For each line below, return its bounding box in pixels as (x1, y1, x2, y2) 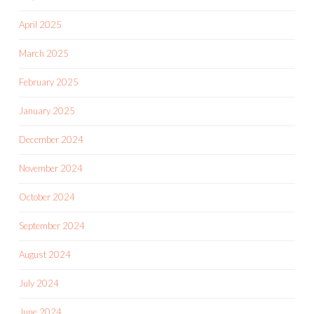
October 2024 (19, 191, 75, 203)
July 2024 (19, 278, 59, 289)
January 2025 (19, 105, 75, 117)
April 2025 (19, 19, 62, 31)
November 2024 (19, 163, 83, 175)
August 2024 (19, 249, 71, 261)
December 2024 (19, 134, 83, 146)
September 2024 (19, 220, 85, 232)
